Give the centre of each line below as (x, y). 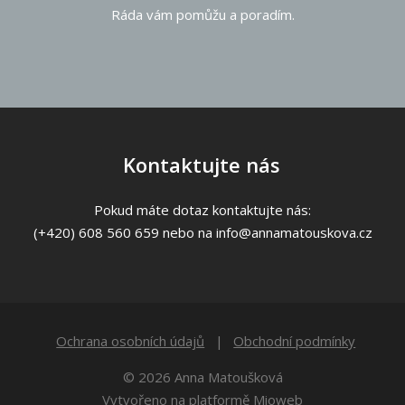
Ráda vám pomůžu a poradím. (202, 14)
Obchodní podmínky (295, 340)
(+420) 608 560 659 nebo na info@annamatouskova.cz (202, 232)
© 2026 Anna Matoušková (202, 377)
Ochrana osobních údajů (131, 340)
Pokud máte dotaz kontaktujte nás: (202, 209)
